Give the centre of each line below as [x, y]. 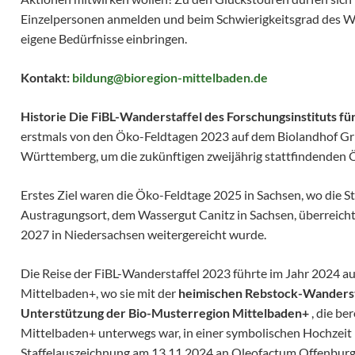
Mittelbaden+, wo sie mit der [99, 293]
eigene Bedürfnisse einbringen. [104, 39]
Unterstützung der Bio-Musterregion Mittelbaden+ [165, 313]
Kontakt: [46, 78]
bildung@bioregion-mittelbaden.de [170, 78]
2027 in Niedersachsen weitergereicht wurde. [143, 235]
